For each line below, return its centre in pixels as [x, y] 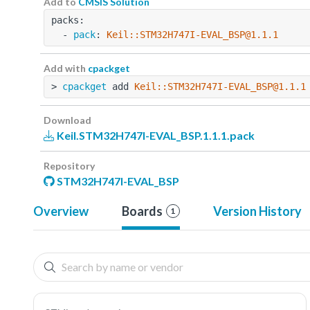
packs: [68, 20]
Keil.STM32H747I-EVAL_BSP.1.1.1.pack [155, 135]
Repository [69, 165]
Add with [66, 68]
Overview [61, 211]
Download [67, 120]
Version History [257, 211]
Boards [142, 211]
